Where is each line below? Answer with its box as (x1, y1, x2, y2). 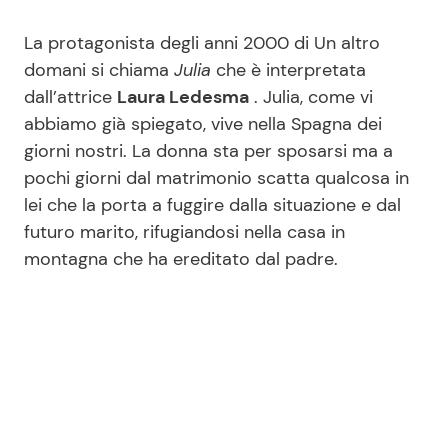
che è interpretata (216, 58, 366, 83)
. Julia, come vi (249, 85, 373, 110)
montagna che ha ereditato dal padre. (24, 247, 338, 272)
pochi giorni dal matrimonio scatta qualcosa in (24, 166, 409, 191)
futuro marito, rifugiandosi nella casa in (24, 220, 345, 245)
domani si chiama (24, 58, 174, 83)
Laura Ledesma (117, 85, 249, 110)
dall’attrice (24, 85, 117, 110)
